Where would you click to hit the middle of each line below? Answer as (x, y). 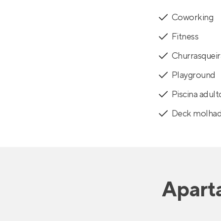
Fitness (185, 37)
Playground (194, 75)
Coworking (193, 18)
